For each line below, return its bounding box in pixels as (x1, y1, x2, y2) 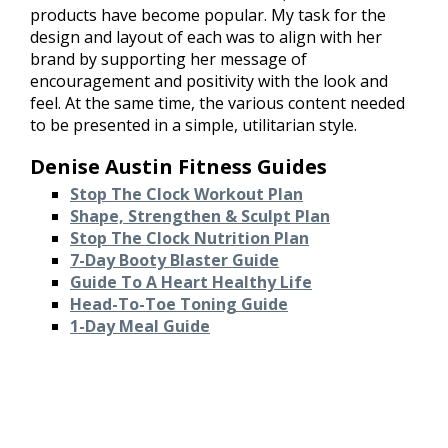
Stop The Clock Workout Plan (70, 183, 303, 206)
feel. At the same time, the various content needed (30, 92, 405, 115)
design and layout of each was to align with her (30, 26, 382, 49)
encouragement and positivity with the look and (30, 70, 388, 93)
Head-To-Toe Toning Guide (70, 293, 288, 316)
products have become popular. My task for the (30, 4, 386, 27)
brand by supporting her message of (30, 48, 307, 71)
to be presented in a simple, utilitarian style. (30, 114, 357, 137)
